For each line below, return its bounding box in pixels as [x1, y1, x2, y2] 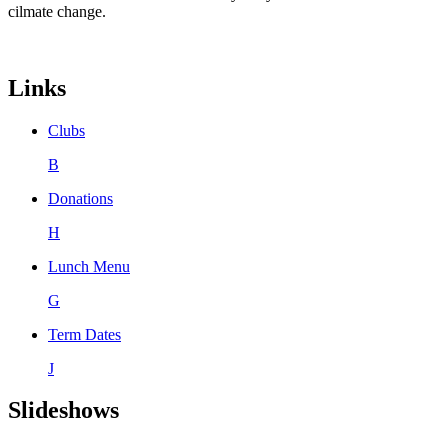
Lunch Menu [48, 257, 130, 275]
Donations [48, 189, 113, 207]
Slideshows [8, 397, 119, 424]
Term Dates [48, 325, 121, 343]
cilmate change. [8, 2, 106, 20]
